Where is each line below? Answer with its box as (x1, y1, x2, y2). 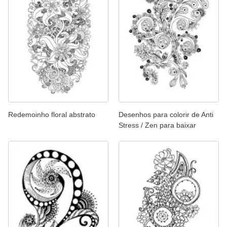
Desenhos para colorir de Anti (119, 110, 213, 119)
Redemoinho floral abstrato (8, 110, 95, 119)
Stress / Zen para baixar (119, 121, 196, 129)
